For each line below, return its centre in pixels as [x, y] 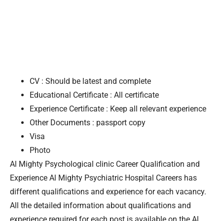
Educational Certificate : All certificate [94, 95]
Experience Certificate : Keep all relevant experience [118, 109]
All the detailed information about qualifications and [100, 205]
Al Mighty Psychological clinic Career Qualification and [105, 164]
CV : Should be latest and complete [90, 81]
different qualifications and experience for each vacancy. [108, 191]
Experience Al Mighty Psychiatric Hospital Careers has [103, 178]
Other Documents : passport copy [88, 122]
